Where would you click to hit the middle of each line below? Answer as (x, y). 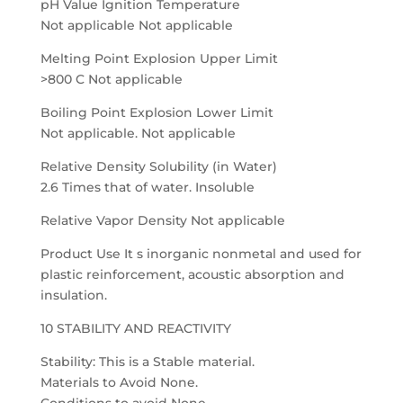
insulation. (73, 295)
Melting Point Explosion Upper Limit (159, 58)
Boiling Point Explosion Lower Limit (157, 112)
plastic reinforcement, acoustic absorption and (192, 274)
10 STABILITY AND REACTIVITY (135, 328)
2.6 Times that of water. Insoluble (147, 187)
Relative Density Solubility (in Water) (158, 166)
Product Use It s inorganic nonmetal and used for (201, 254)
